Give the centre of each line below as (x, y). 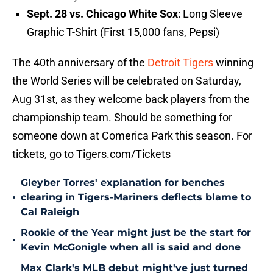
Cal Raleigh (50, 212)
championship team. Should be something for (122, 118)
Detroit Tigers (182, 63)
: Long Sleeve (210, 14)
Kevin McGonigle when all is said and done (131, 247)
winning (235, 63)
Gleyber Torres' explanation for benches (123, 183)
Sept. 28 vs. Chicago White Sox (102, 14)
